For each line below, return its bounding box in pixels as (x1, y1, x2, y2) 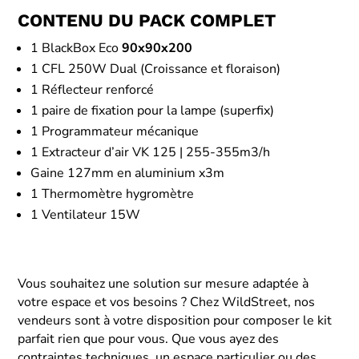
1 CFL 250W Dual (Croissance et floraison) (30, 59, 281, 78)
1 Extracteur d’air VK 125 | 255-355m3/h (30, 143, 271, 161)
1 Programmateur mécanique (30, 122, 200, 140)
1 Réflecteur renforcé (30, 80, 155, 99)
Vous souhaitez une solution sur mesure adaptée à (18, 274, 309, 292)
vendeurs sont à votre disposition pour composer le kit (18, 311, 333, 329)
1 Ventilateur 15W (30, 205, 141, 224)
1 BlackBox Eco (30, 38, 123, 57)
